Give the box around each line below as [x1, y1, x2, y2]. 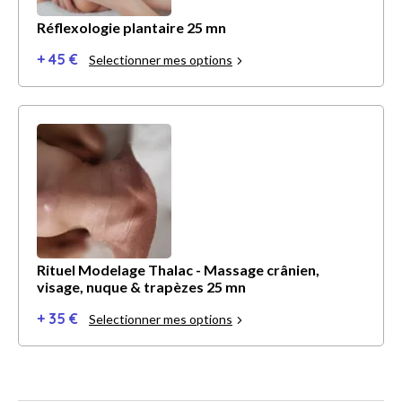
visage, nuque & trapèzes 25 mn [37, 278, 246, 296]
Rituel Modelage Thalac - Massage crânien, [37, 261, 319, 279]
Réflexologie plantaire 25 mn [37, 19, 226, 37]
